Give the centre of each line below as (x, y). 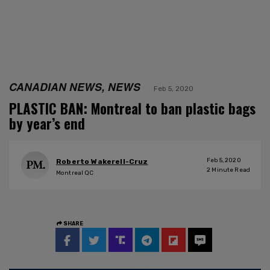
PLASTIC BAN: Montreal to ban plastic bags (132, 108)
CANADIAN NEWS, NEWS (75, 86)
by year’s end (47, 123)
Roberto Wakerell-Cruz (102, 162)
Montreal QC (75, 173)
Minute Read (230, 170)
